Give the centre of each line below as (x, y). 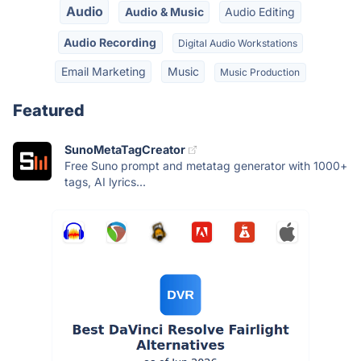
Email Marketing (103, 71)
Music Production (260, 72)
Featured (49, 111)
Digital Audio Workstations (237, 43)
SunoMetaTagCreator (125, 150)
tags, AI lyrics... (105, 182)
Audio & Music (164, 12)
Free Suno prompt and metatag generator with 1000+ (206, 166)
